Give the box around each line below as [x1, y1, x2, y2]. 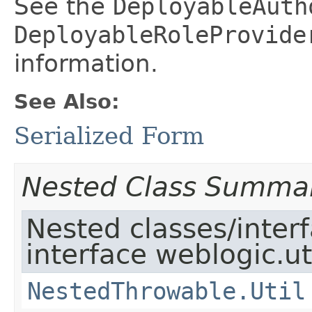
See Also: [14, 90, 120, 114]
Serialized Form [14, 122, 204, 150]
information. [14, 49, 158, 77]
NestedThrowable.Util [27, 277, 306, 305]
